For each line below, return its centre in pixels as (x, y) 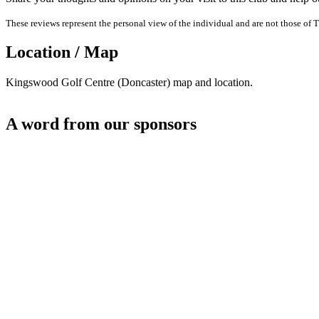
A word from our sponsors (101, 124)
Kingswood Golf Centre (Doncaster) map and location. (129, 83)
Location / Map (62, 52)
